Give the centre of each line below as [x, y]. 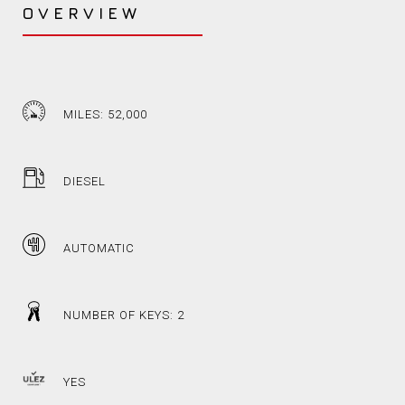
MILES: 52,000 [105, 115]
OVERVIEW [82, 14]
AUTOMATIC [99, 249]
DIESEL [85, 182]
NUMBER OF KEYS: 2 [124, 316]
